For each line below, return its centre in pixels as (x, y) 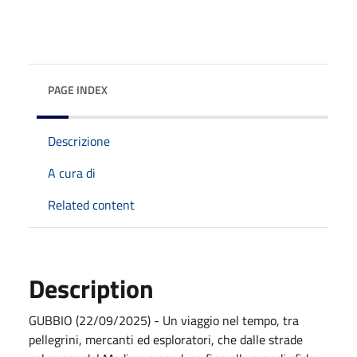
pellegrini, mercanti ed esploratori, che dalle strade (166, 339)
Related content (91, 205)
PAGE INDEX (78, 90)
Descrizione (79, 141)
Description (91, 288)
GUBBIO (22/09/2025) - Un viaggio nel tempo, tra (164, 320)
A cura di (72, 173)
